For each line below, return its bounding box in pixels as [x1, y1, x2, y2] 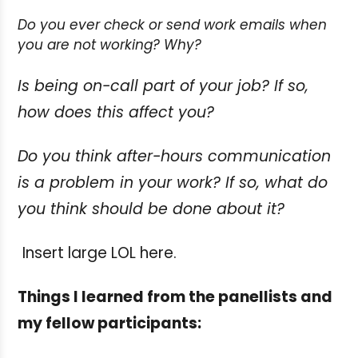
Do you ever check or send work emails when [18, 14, 327, 34]
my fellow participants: [18, 312, 201, 334]
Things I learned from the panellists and [18, 285, 332, 308]
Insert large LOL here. [22, 241, 177, 264]
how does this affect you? [18, 101, 214, 123]
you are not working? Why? [18, 34, 201, 54]
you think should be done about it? [18, 197, 284, 220]
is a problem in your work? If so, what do [18, 171, 328, 193]
